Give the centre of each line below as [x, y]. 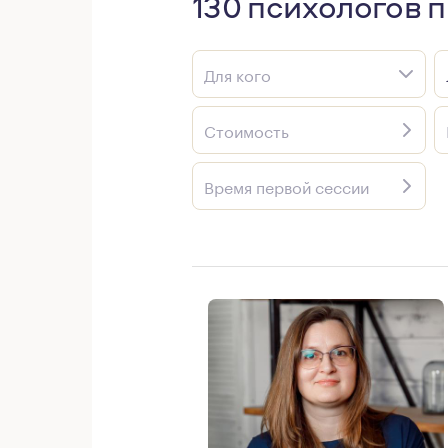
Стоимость [246, 129]
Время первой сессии [286, 185]
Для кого [237, 73]
